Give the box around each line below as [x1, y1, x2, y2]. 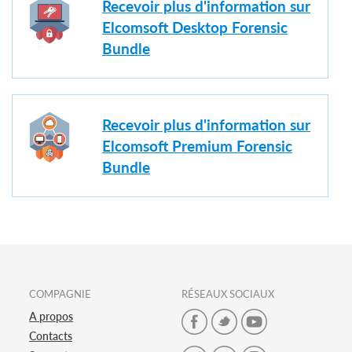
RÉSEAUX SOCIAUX [181, 287, 274, 300]
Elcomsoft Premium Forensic [102, 137, 292, 156]
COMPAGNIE [29, 287, 91, 300]
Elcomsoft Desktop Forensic [102, 18, 288, 37]
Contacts [29, 328, 72, 343]
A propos [29, 309, 73, 323]
